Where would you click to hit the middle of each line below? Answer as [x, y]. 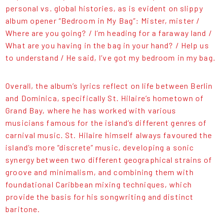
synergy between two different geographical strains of [109, 160]
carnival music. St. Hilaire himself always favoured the [109, 135]
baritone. [23, 209]
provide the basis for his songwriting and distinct [100, 197]
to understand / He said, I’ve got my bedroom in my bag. [110, 58]
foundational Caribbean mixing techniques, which [99, 184]
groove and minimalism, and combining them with [100, 172]
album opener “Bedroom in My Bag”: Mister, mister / [103, 21]
